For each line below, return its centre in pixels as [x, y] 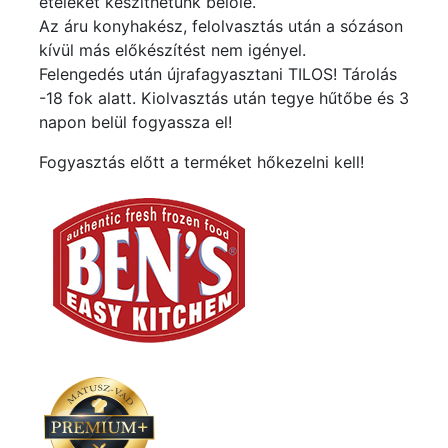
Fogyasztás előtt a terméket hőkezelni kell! [201, 162]
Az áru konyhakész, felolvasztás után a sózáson [221, 26]
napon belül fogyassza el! [135, 122]
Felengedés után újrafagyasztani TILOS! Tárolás [218, 74]
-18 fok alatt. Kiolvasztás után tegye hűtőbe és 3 [224, 98]
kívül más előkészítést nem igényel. [172, 50]
